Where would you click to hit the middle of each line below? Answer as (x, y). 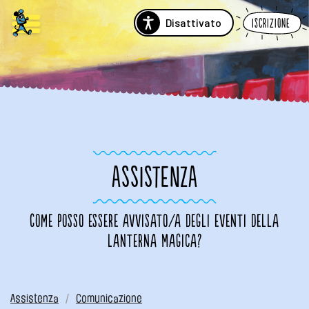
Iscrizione (271, 23)
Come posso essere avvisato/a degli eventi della (154, 221)
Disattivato (193, 22)
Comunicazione (109, 298)
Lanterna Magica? (154, 241)
